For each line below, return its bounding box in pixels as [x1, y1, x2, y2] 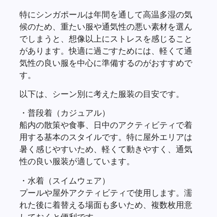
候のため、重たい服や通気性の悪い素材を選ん [19, 21, 192, 31]
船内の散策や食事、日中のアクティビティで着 [19, 120, 192, 130]
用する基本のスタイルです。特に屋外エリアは [19, 132, 192, 142]
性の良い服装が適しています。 [19, 156, 135, 167]
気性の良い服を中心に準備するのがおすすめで [19, 57, 192, 68]
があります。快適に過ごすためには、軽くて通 [19, 45, 192, 56]
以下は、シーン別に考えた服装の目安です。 [19, 89, 184, 99]
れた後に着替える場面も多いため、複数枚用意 [19, 199, 192, 210]
